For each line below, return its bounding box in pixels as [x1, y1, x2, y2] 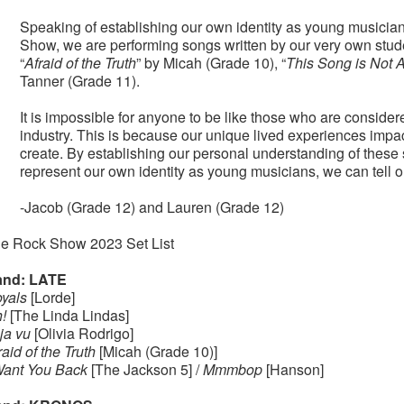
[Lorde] [26, 287, 75, 308]
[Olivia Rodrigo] [30, 323, 133, 344]
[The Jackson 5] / [87, 359, 203, 380]
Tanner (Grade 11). [19, 70, 140, 91]
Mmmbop [202, 359, 262, 380]
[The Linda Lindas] [5, 305, 129, 326]
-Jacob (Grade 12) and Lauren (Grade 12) [19, 197, 284, 217]
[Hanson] [262, 359, 324, 380]
